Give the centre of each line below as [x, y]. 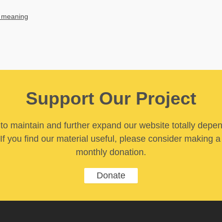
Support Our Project [111, 98]
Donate [111, 175]
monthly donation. [111, 152]
